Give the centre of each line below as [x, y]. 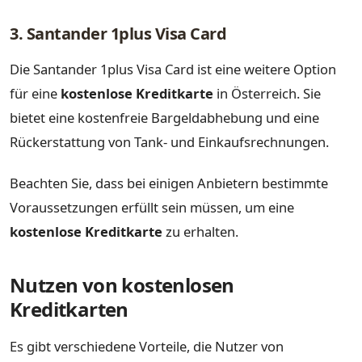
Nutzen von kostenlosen [122, 285]
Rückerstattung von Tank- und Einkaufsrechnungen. [169, 141]
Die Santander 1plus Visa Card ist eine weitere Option [173, 69]
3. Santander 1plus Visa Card [118, 34]
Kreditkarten [69, 309]
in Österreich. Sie [267, 93]
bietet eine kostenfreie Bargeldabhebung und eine [164, 117]
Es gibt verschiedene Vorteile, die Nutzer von [147, 347]
